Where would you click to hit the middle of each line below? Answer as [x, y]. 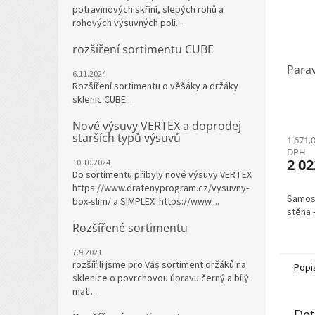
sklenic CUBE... [102, 100]
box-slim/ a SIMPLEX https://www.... [146, 202]
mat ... [85, 292]
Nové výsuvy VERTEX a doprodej [157, 126]
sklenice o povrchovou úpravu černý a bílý [161, 278]
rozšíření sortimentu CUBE [143, 49]
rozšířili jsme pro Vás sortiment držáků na [159, 265]
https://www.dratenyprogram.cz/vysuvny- [161, 188]
